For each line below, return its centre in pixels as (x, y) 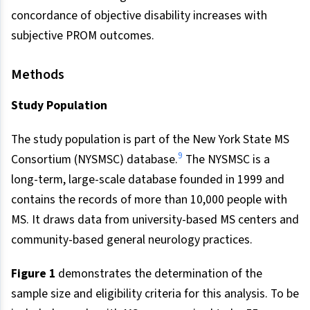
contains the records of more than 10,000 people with (149, 199)
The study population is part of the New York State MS (150, 139)
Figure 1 (33, 273)
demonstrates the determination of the (159, 273)
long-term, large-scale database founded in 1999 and (148, 179)
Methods (38, 74)
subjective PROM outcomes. (83, 35)
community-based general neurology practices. (132, 239)
